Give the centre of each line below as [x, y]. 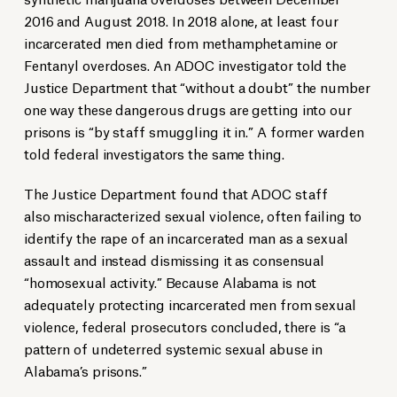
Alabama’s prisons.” [85, 370]
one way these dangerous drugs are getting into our [187, 109]
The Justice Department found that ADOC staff [175, 193]
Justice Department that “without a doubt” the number [197, 87]
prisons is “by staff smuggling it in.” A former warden [194, 131]
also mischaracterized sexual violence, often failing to [193, 215]
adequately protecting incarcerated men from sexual [190, 304]
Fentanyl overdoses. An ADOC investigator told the [185, 65]
